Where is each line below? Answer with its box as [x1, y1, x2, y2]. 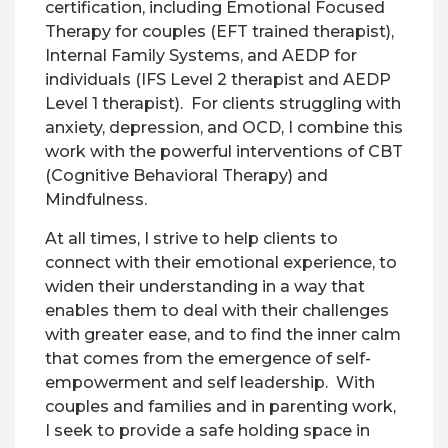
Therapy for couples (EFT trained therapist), [45, 22, 394, 41]
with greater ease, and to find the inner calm [45, 325, 401, 344]
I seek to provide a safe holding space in [45, 421, 370, 440]
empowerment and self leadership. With [45, 373, 375, 392]
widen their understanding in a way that [45, 277, 365, 296]
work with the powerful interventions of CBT [45, 142, 403, 161]
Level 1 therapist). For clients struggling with [45, 94, 401, 113]
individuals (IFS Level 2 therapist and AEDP [45, 70, 391, 89]
